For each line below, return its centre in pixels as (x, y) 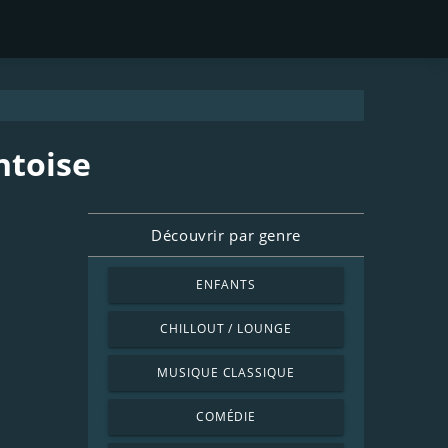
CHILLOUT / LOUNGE (226, 328)
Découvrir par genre (226, 235)
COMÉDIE (226, 416)
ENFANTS (226, 284)
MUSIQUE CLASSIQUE (226, 372)
